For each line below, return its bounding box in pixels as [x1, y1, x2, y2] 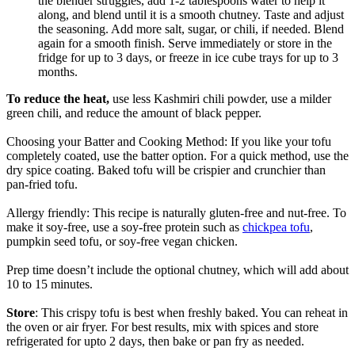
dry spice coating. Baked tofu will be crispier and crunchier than [6, 163, 326, 177]
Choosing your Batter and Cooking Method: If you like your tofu [6, 135, 331, 149]
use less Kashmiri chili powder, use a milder [109, 92, 331, 106]
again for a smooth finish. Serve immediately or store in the [38, 36, 332, 51]
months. [38, 65, 78, 79]
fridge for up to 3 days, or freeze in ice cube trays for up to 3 [38, 51, 338, 65]
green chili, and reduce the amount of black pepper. [6, 106, 261, 120]
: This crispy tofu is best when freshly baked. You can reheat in [35, 306, 348, 320]
